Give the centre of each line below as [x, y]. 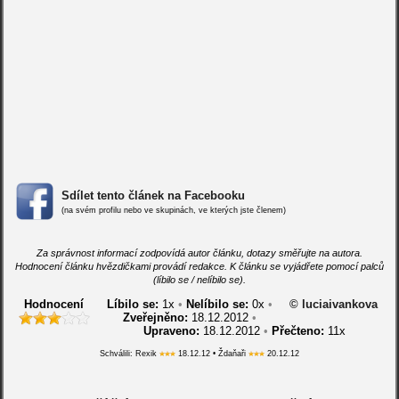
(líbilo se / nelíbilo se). [199, 280]
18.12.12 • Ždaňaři [212, 354]
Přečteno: [297, 331]
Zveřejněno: [155, 318]
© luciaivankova [334, 304]
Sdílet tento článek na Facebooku [153, 195]
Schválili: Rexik [129, 354]
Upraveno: [171, 331]
